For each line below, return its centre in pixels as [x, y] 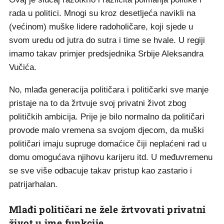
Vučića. [23, 67]
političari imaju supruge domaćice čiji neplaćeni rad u [108, 144]
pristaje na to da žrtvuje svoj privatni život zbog [97, 103]
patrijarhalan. [33, 184]
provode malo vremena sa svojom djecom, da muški [106, 130]
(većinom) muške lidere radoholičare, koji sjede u [101, 27]
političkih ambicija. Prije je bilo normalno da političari [107, 117]
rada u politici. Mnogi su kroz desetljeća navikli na [102, 13]
